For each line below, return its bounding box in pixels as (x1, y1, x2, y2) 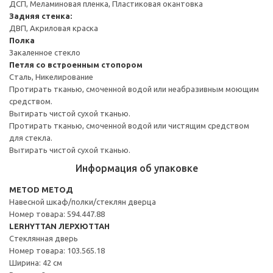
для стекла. (9, 133, 52, 142)
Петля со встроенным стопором (9, 60, 143, 69)
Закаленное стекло (9, 48, 80, 57)
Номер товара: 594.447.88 (9, 209, 105, 218)
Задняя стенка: (9, 11, 72, 20)
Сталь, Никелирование (9, 72, 93, 81)
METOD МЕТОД (9, 185, 73, 194)
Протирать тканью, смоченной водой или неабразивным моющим (9, 84, 259, 93)
